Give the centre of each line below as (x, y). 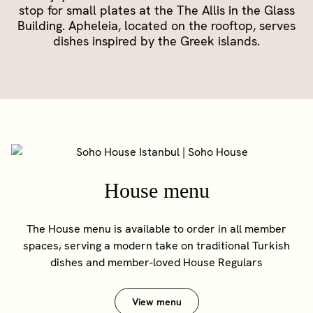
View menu (156, 302)
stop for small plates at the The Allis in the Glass (156, 10)
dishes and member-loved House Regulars (156, 262)
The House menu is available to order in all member (156, 229)
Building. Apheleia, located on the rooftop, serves (156, 26)
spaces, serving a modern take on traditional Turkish (156, 246)
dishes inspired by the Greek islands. (156, 41)
